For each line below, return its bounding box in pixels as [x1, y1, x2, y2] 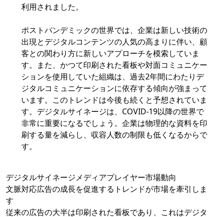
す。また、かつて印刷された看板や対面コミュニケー [21, 60, 207, 71]
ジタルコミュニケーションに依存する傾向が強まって [21, 83, 207, 94]
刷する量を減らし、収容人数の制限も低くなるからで [21, 129, 207, 140]
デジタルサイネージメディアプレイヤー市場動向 [6, 172, 176, 183]
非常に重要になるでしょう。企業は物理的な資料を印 [21, 118, 207, 129]
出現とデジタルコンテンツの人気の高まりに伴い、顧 [21, 36, 207, 47]
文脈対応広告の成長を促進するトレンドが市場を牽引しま [6, 184, 207, 195]
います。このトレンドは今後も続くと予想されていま [21, 94, 207, 106]
